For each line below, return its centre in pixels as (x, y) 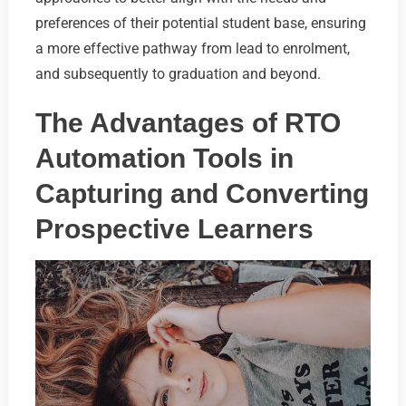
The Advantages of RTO (188, 122)
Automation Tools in (164, 158)
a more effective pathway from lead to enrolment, (192, 48)
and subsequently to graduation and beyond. (178, 73)
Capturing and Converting (202, 193)
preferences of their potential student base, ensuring (200, 23)
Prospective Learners (174, 228)
